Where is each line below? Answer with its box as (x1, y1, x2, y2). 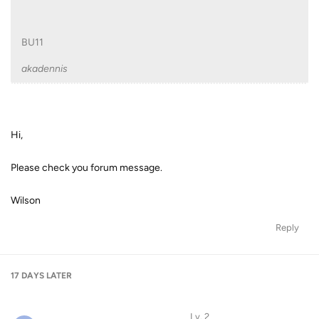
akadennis (21, 63, 68, 75)
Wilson (11, 194, 41, 206)
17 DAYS (11, 271, 44, 281)
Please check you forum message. (11, 162, 162, 174)
